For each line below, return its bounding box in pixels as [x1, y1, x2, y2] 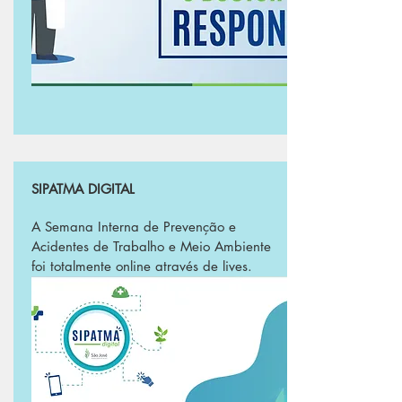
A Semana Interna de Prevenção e [31, 218, 236, 235]
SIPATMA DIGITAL [31, 180, 135, 197]
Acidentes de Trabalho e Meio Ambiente [31, 238, 271, 255]
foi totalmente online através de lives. [31, 258, 252, 275]
